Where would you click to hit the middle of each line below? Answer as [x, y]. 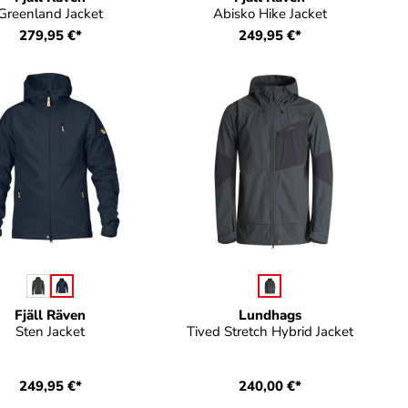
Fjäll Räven [51, 315]
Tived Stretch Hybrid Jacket [270, 331]
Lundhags [270, 315]
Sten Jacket [51, 331]
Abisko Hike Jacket [270, 14]
